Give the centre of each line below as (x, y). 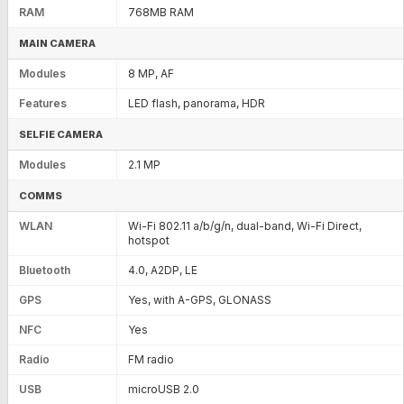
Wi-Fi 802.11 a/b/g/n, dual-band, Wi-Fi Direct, (245, 225)
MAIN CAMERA (57, 43)
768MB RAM (161, 12)
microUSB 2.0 (164, 389)
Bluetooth (45, 270)
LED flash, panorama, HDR (197, 103)
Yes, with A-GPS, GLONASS (200, 299)
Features (43, 103)
